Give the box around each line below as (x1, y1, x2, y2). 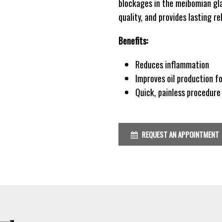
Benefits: (118, 34, 148, 47)
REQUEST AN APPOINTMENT (140, 129, 219, 140)
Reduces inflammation (135, 58, 210, 71)
